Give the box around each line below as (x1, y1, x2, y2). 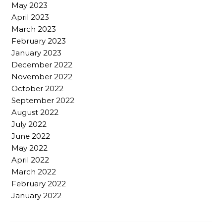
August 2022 (11, 108, 58, 117)
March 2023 (11, 24, 56, 34)
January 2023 (11, 48, 61, 57)
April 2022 (11, 155, 49, 165)
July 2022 (11, 119, 47, 129)
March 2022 (11, 167, 56, 176)
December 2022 (11, 60, 72, 69)
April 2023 (11, 12, 49, 22)
